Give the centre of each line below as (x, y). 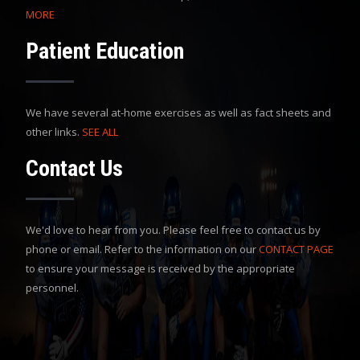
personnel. (52, 287)
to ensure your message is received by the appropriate (160, 268)
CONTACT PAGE (296, 249)
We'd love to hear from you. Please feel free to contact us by (173, 229)
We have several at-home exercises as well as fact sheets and (178, 112)
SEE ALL (100, 131)
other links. (54, 131)
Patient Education (105, 51)
